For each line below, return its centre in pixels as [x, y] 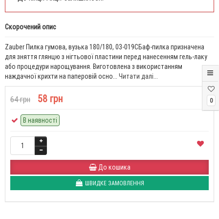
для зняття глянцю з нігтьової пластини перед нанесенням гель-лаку [106, 57]
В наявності [40, 120]
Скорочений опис [31, 27]
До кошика [114, 167]
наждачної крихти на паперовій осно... [62, 76]
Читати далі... [138, 76]
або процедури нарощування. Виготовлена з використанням [94, 66]
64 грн [20, 99]
